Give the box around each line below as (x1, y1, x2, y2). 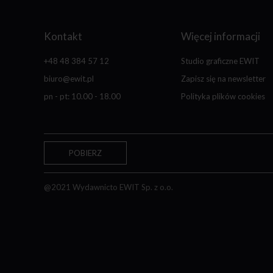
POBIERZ (69, 148, 102, 158)
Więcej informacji (181, 30, 260, 43)
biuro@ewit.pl (44, 74, 94, 84)
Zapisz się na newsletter (181, 74, 266, 84)
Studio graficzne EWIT (181, 56, 260, 66)
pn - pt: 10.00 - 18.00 (44, 91, 121, 102)
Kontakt (44, 30, 82, 43)
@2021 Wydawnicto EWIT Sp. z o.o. (44, 182, 173, 193)
